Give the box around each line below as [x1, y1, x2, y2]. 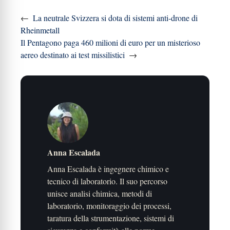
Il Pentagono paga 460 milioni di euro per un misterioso [21, 37, 200, 48]
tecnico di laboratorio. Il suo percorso [47, 176, 167, 186]
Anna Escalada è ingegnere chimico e [47, 163, 169, 174]
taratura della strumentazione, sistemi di [47, 213, 174, 223]
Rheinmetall [21, 25, 60, 35]
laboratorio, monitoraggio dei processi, [47, 200, 171, 211]
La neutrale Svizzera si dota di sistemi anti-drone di [33, 12, 198, 23]
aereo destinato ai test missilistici [21, 49, 125, 60]
